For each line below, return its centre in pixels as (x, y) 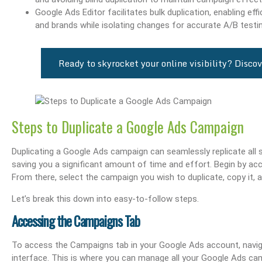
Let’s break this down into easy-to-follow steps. (105, 199)
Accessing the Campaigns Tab (76, 221)
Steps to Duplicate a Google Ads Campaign (128, 127)
